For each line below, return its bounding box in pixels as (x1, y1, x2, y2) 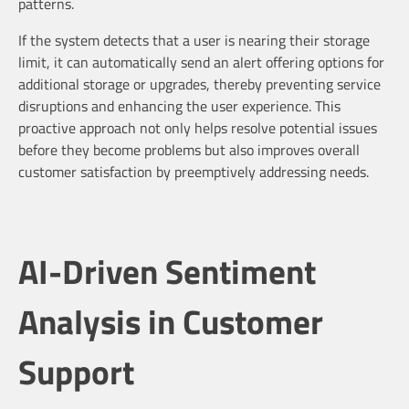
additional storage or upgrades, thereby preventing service (18, 72, 381, 95)
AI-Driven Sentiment (18, 246, 316, 298)
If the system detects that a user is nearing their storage (18, 28, 370, 51)
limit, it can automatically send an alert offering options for (18, 50, 384, 73)
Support (18, 346, 134, 398)
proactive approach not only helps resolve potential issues (18, 116, 377, 139)
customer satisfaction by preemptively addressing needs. (18, 160, 369, 183)
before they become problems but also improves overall (18, 138, 360, 161)
